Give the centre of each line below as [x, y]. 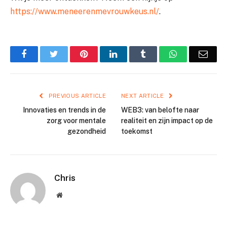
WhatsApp [196, 54]
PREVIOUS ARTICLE [76, 96]
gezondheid [87, 131]
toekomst [137, 131]
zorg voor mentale [76, 121]
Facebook [44, 54]
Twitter [71, 54]
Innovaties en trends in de [64, 110]
